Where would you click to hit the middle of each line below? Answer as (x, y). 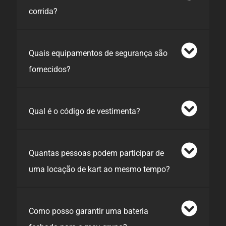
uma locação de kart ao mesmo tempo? (99, 169)
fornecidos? (50, 69)
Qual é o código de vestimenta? (84, 111)
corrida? (43, 11)
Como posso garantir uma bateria (89, 211)
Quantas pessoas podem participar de (96, 153)
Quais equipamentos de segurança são (98, 53)
